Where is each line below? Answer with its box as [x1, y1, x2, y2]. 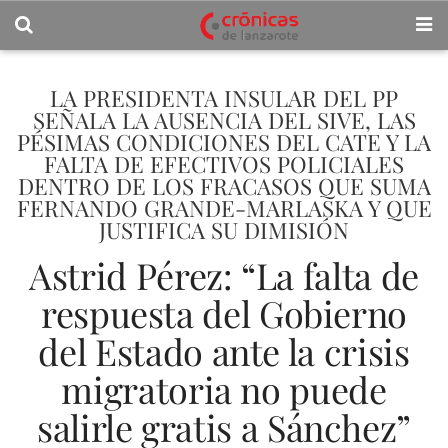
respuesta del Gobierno [40, 289, 408, 337]
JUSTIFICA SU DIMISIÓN [99, 215, 349, 245]
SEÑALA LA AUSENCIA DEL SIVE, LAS [32, 105, 416, 135]
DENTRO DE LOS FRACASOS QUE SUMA [17, 171, 431, 201]
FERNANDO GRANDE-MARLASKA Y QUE [16, 193, 432, 223]
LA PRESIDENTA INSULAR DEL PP [50, 83, 398, 113]
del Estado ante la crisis [38, 327, 410, 375]
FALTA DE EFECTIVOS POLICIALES [44, 149, 404, 179]
